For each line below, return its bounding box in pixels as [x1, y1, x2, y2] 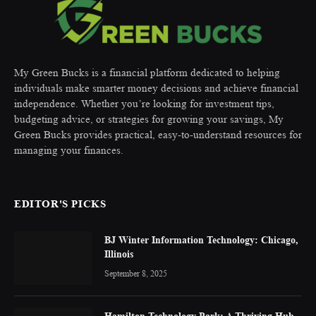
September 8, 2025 [104, 267, 167, 279]
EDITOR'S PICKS [14, 197, 107, 209]
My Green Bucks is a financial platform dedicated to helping [14, 66, 280, 79]
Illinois [104, 247, 133, 260]
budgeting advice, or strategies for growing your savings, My [14, 113, 284, 126]
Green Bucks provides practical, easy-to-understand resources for [14, 128, 302, 141]
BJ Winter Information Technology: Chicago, [104, 233, 298, 245]
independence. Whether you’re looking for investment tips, [14, 97, 274, 110]
